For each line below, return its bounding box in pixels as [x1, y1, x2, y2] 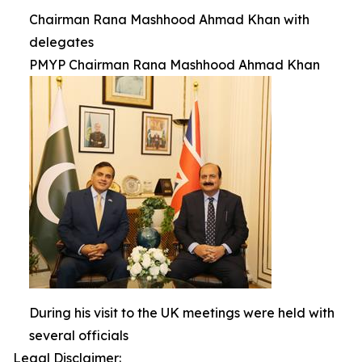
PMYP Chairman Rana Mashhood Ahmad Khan [29, 57, 320, 73]
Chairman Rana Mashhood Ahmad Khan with [29, 11, 309, 27]
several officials [29, 327, 128, 343]
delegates [29, 34, 94, 50]
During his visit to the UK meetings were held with [29, 305, 335, 321]
